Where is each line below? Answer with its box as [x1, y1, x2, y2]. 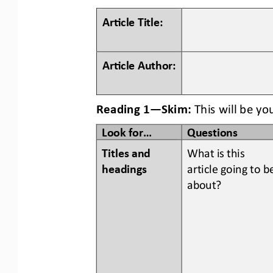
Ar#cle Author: [102, 57, 175, 71]
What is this [187, 144, 248, 158]
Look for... [102, 123, 152, 137]
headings [102, 160, 152, 174]
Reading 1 [96, 100, 150, 115]
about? [187, 176, 222, 190]
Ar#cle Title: [102, 13, 163, 27]
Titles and [102, 144, 154, 158]
